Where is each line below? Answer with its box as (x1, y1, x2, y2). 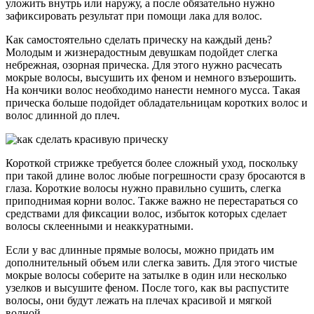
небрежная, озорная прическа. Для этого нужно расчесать (6, 58, 282, 71)
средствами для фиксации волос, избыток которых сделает (6, 207, 287, 219)
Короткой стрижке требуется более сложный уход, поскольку (6, 156, 298, 169)
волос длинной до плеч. (6, 109, 120, 121)
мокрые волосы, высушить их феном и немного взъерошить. (6, 71, 296, 83)
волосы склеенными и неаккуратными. (6, 219, 193, 232)
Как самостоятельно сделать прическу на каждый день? (6, 33, 272, 46)
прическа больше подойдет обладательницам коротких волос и (6, 96, 308, 109)
